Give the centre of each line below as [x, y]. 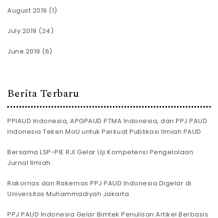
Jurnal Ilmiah [29, 163]
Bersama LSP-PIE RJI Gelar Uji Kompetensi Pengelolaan [100, 152]
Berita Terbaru [43, 94]
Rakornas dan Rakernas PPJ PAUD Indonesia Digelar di [100, 183]
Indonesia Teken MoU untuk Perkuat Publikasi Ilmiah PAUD [104, 131]
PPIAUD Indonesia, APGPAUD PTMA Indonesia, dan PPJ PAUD [107, 121]
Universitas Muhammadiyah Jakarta [68, 194]
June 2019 [24, 52]
